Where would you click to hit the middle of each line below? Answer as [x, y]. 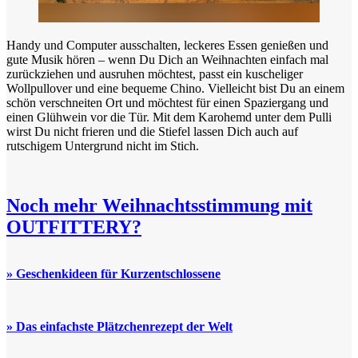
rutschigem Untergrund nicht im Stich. [103, 145]
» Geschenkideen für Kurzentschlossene [113, 273]
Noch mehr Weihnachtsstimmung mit [159, 205]
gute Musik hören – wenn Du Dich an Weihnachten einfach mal [167, 59]
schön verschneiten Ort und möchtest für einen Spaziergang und [167, 102]
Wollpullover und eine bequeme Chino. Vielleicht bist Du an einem [175, 88]
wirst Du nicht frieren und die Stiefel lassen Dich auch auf [152, 131]
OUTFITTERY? [74, 227]
